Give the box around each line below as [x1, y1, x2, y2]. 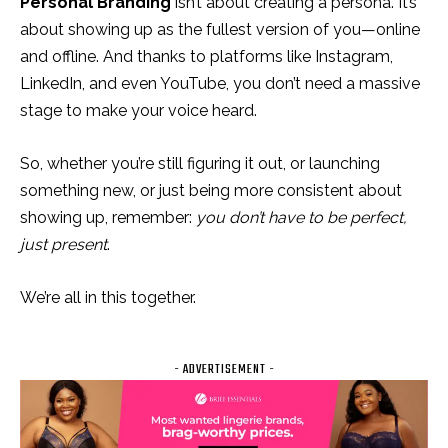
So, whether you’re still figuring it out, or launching [20, 153, 380, 173]
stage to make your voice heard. [20, 100, 257, 120]
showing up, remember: [20, 207, 196, 227]
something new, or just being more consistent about [20, 180, 402, 200]
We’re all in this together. [20, 287, 196, 307]
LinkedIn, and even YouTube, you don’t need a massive [20, 73, 420, 93]
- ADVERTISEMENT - [173, 358, 275, 380]
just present [20, 234, 107, 254]
